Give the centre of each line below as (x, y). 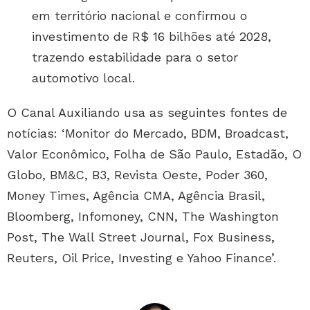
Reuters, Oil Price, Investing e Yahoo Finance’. (142, 258)
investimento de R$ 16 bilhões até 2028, (152, 37)
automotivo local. (83, 78)
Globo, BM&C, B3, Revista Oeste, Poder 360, (137, 175)
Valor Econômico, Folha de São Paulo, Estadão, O (154, 154)
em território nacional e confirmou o (139, 16)
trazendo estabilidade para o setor (135, 57)
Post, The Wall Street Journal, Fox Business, (141, 237)
